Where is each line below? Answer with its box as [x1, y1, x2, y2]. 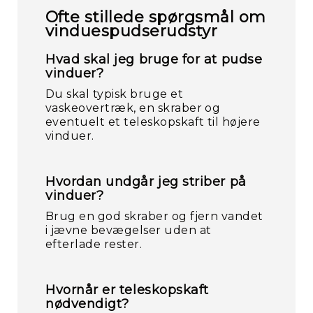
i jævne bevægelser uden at [45, 224, 212, 237]
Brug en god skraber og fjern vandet [45, 210, 263, 223]
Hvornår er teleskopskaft [45, 282, 209, 298]
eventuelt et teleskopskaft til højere [45, 115, 261, 129]
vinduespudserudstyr [45, 22, 218, 41]
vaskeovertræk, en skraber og [45, 101, 221, 115]
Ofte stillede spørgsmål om [45, 8, 266, 27]
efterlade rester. [45, 238, 143, 251]
